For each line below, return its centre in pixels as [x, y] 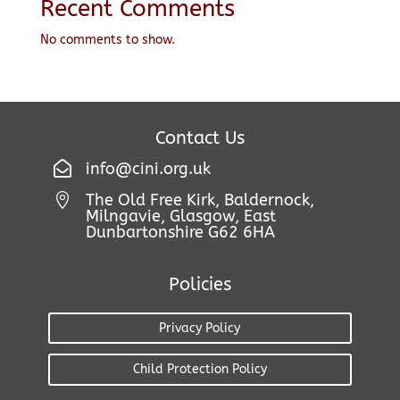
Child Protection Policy [200, 370]
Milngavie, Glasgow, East [180, 216]
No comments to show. [107, 39]
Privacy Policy [200, 329]
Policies [200, 284]
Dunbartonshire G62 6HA [180, 232]
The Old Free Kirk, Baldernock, [200, 200]
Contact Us [200, 137]
